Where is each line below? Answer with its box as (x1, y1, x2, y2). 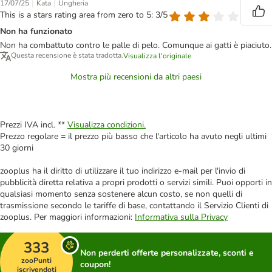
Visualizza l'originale (123, 51, 191, 61)
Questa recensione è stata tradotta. (11, 50, 123, 61)
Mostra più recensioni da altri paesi (70, 71, 202, 83)
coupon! (80, 259, 110, 271)
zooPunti (21, 256, 52, 266)
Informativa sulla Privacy (135, 211, 228, 223)
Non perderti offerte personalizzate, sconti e (80, 247, 254, 259)
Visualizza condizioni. (67, 119, 146, 131)
